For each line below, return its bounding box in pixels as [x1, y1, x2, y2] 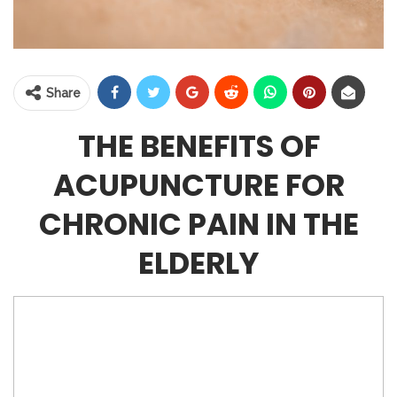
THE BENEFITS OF [77, 124, 320, 167]
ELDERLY [138, 241, 259, 284]
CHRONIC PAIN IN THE [38, 202, 359, 245]
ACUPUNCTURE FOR [52, 163, 345, 206]
